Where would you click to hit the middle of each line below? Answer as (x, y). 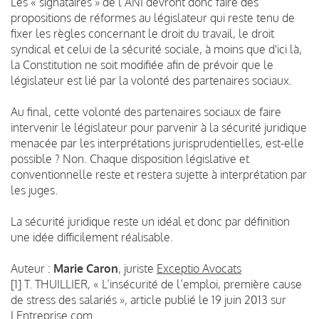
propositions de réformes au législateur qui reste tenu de (153, 17)
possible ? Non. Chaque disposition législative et (130, 158)
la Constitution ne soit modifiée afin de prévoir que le (142, 64)
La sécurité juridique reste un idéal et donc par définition (150, 221)
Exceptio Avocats (199, 268)
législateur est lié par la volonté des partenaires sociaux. (151, 80)
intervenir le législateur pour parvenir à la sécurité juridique (159, 127)
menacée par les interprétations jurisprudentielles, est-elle (157, 143)
